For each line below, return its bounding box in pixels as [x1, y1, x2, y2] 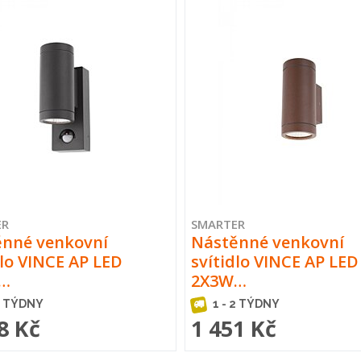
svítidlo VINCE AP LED [190, 250, 359, 272]
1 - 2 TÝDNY [210, 297, 280, 310]
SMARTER [190, 215, 245, 232]
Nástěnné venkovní [190, 230, 344, 253]
